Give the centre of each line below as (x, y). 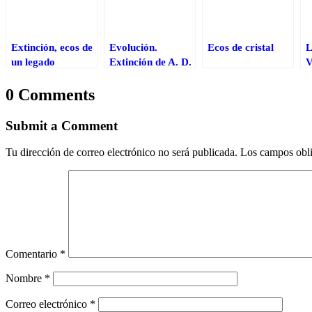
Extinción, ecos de (52, 47)
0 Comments (50, 94)
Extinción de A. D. (150, 61)
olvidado (31, 76)
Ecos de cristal (241, 47)
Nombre (25, 279)
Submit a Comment (62, 125)
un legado (33, 61)
